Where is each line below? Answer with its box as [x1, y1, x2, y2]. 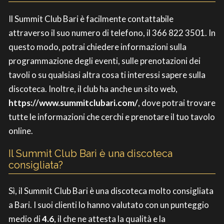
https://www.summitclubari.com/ [8, 97, 138, 108]
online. [8, 125, 33, 136]
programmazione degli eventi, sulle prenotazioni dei [8, 55, 200, 66]
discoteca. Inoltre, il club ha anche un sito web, [8, 83, 177, 94]
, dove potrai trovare [138, 97, 215, 108]
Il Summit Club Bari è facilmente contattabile [8, 13, 173, 24]
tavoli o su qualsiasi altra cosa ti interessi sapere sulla [8, 69, 205, 80]
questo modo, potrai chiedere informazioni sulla [8, 41, 186, 52]
